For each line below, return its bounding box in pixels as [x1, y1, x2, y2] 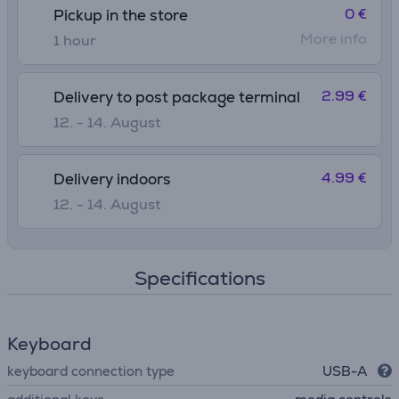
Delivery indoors [53, 169, 171, 189]
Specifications [134, 265, 265, 291]
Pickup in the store [53, 5, 188, 25]
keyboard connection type [7, 362, 175, 379]
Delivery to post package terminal [53, 87, 300, 107]
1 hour [53, 31, 96, 50]
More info [300, 29, 367, 48]
